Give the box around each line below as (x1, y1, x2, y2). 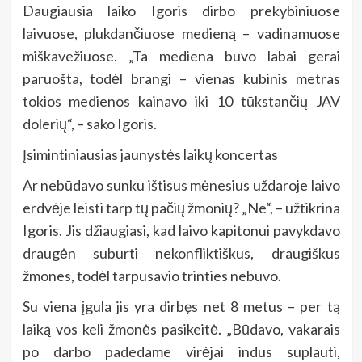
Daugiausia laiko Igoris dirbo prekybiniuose (22, 2, 340, 20)
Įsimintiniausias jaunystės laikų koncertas (22, 145, 278, 164)
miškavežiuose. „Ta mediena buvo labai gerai (22, 47, 340, 65)
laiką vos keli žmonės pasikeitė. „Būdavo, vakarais (22, 320, 340, 339)
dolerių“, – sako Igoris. (22, 115, 157, 133)
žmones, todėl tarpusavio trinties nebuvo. (22, 267, 281, 285)
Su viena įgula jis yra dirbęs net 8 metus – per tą (22, 297, 340, 316)
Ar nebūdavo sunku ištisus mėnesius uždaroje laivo (22, 176, 340, 195)
